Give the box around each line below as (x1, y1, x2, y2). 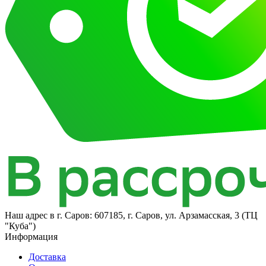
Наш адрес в (5, 210, 57, 221)
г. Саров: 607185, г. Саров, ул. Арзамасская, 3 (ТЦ (57, 210, 258, 221)
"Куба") (5, 221, 36, 232)
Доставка (28, 252, 66, 262)
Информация (5, 232, 58, 242)
